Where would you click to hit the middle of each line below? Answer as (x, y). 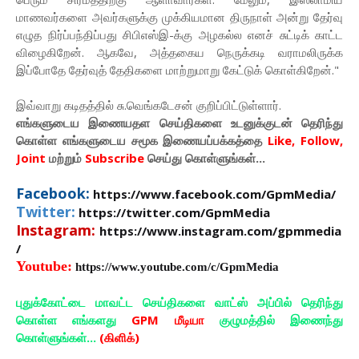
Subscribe (113, 158)
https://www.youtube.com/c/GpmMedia (177, 267)
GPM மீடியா (168, 320)
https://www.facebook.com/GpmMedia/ (214, 194)
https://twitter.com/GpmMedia (174, 213)
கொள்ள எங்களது (74, 320)
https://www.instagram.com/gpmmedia (220, 231)
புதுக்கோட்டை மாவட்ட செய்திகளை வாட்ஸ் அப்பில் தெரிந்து (179, 303)
